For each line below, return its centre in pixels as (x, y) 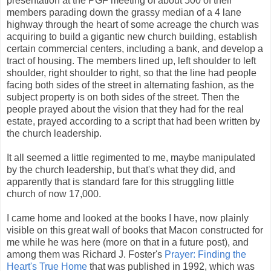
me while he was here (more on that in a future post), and (128, 242)
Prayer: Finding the (205, 254)
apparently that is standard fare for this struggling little (120, 181)
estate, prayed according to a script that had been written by (133, 121)
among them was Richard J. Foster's (86, 254)
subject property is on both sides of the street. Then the (123, 97)
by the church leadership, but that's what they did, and (121, 169)
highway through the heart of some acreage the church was (133, 24)
